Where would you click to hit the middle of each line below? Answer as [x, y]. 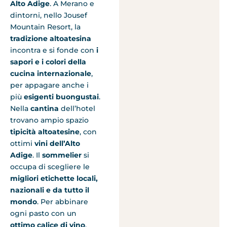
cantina [46, 108]
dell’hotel [78, 108]
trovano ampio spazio [49, 120]
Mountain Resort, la [45, 27]
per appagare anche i [49, 85]
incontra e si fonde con [53, 50]
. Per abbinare [63, 201]
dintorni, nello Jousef [49, 15]
